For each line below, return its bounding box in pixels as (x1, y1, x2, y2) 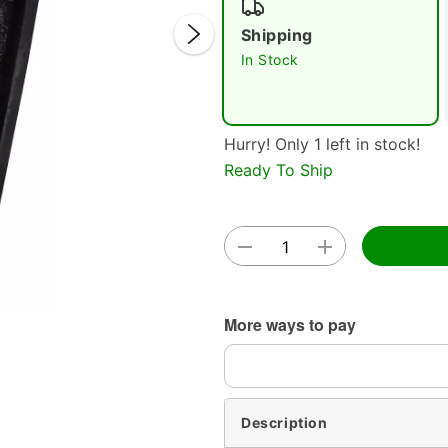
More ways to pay (224, 312, 356, 336)
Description (241, 414, 328, 432)
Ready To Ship (224, 159, 333, 180)
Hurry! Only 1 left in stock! (224, 134, 420, 154)
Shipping (241, 25, 313, 45)
